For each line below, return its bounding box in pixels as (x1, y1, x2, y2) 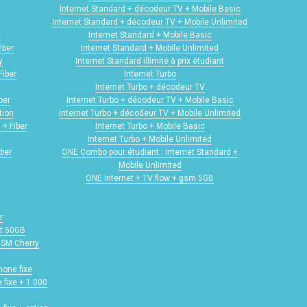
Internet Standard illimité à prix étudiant (75, 56, 224, 66)
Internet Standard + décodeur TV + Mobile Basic (59, 4, 241, 14)
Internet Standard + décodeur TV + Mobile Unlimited (52, 17, 247, 27)
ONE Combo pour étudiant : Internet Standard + (62, 147, 238, 158)
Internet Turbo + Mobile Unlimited (88, 134, 212, 145)
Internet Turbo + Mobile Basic (95, 121, 205, 132)
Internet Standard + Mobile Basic (88, 30, 212, 40)
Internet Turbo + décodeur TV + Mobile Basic (66, 95, 234, 106)
